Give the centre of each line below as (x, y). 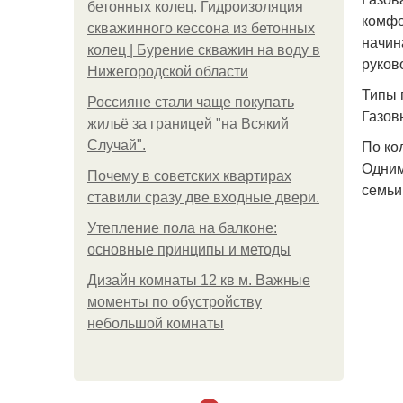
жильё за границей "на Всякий (188, 124)
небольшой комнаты (156, 323)
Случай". (116, 145)
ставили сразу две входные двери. (203, 197)
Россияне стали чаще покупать (191, 102)
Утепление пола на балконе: (182, 228)
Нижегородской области (168, 72)
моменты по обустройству (175, 302)
